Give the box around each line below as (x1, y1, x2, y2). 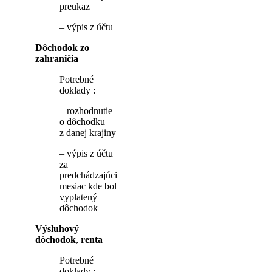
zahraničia (35, 53, 78, 64)
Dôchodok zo (35, 42, 89, 53)
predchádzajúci (59, 170, 117, 181)
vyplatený (59, 192, 97, 203)
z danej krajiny (59, 127, 116, 138)
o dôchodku (59, 117, 105, 127)
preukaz (59, 1, 90, 12)
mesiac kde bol (59, 181, 117, 192)
